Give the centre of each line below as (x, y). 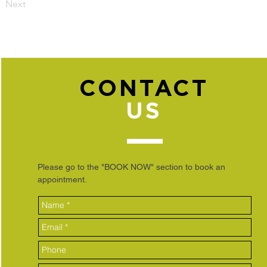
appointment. (62, 179)
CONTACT (144, 88)
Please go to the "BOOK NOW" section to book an (131, 167)
